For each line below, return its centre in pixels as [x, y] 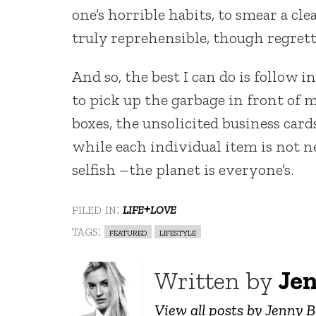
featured [128, 231]
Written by [217, 280]
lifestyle [178, 231]
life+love [150, 208]
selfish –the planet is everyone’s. [183, 170]
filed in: [97, 208]
